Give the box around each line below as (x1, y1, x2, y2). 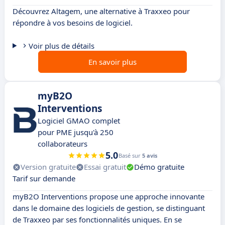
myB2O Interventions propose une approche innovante (13, 191, 204, 202)
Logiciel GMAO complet (38, 116, 120, 126)
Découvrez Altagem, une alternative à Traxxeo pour (13, 6, 190, 17)
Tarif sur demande (13, 173, 75, 184)
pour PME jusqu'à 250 (38, 127, 114, 138)
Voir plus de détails (28, 41, 94, 51)
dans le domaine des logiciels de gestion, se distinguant (13, 203, 205, 213)
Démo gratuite (134, 162, 184, 172)
